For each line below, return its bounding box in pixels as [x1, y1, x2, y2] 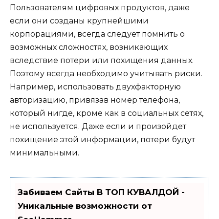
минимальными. [10, 148, 79, 157]
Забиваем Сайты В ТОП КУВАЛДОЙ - [18, 187, 185, 197]
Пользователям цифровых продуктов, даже [10, 2, 190, 12]
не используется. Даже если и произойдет [10, 121, 186, 131]
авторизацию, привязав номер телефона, [10, 95, 180, 105]
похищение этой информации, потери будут [10, 134, 195, 144]
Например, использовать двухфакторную [10, 82, 181, 91]
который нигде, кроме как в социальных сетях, [10, 108, 203, 118]
